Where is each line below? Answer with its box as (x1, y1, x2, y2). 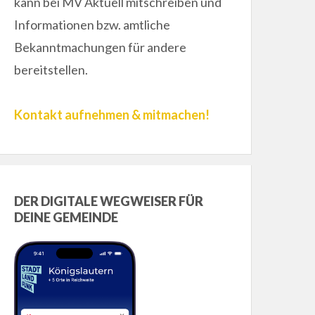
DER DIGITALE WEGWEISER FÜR (14, 193, 204, 210)
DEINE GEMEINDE (14, 210, 119, 226)
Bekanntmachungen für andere (14, 39, 187, 56)
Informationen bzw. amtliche (14, 17, 171, 33)
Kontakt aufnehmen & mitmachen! (14, 107, 210, 123)
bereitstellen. (14, 62, 89, 78)
